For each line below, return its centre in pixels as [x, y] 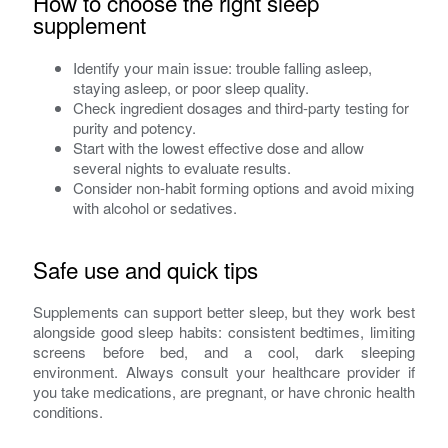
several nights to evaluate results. [182, 167]
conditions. [68, 412]
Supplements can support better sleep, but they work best [224, 312]
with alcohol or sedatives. [155, 207]
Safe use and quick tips [146, 268]
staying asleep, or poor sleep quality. [191, 87]
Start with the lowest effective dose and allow [219, 147]
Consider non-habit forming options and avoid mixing [244, 187]
